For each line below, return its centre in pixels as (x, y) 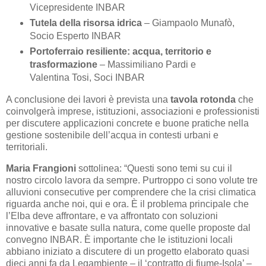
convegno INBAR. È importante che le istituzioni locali (119, 239)
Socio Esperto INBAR (75, 36)
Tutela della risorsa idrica (85, 23)
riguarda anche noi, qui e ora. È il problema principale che (127, 204)
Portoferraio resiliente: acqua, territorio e (120, 52)
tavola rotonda (203, 100)
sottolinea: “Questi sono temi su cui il (154, 168)
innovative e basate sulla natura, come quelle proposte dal (128, 227)
